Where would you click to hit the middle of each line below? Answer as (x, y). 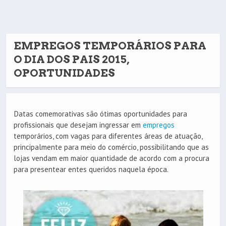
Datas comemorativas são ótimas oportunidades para (100, 114)
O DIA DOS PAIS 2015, (72, 59)
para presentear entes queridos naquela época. (91, 169)
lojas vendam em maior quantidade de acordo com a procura (111, 158)
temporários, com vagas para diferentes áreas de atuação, (108, 136)
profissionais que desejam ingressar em (78, 125)
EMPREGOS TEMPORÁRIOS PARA (110, 46)
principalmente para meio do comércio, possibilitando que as (111, 147)
